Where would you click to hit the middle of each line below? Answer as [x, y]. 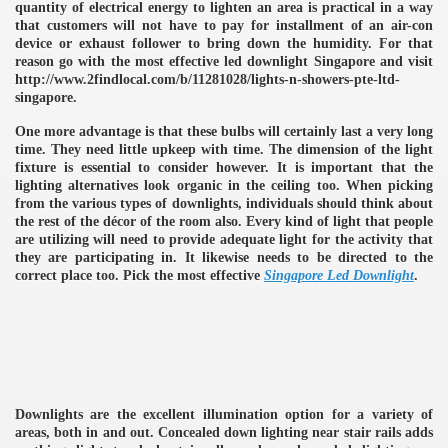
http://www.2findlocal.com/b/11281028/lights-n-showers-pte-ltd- [207, 79]
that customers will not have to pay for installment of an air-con [224, 25]
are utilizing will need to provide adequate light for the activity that [224, 239]
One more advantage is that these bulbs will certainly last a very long [224, 131]
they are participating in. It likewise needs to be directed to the [224, 257]
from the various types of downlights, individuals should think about [224, 203]
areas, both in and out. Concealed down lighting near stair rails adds [224, 432]
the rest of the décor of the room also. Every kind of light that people [224, 221]
